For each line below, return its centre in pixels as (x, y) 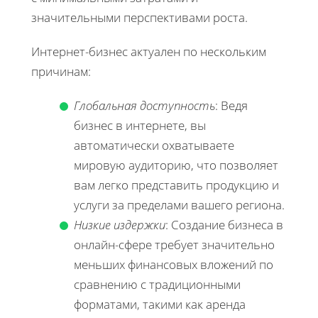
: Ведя (231, 105)
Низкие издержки (120, 224)
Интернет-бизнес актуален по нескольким (149, 51)
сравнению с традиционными (157, 284)
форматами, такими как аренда (160, 304)
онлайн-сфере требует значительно (174, 244)
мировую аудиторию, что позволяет (176, 165)
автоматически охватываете (154, 145)
